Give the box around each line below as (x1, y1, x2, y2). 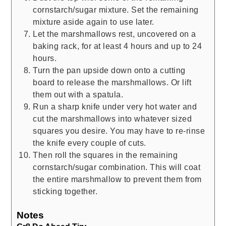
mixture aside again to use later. (33, 17, 154, 26)
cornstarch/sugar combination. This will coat (33, 162, 201, 172)
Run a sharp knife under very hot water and (33, 101, 197, 111)
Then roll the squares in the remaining (33, 150, 178, 159)
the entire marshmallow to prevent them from (33, 174, 202, 184)
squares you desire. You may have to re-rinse (33, 126, 205, 135)
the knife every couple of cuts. (33, 138, 146, 147)
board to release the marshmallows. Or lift (33, 77, 192, 87)
